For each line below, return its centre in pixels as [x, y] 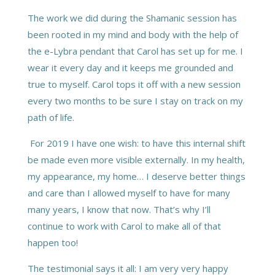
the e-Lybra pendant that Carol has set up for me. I [135, 51]
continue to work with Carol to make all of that [124, 226]
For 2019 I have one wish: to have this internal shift [136, 143]
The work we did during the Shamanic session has [132, 17]
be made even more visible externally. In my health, [136, 159]
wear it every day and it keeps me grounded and [130, 67]
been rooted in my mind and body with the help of [133, 34]
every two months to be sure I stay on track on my [135, 100]
